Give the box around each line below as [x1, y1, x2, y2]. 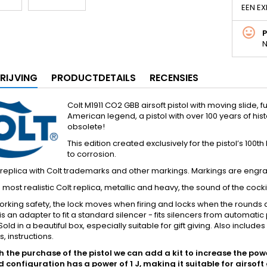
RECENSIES [150, 71, 198, 85]
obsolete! [67, 121, 105, 132]
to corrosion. [67, 148, 116, 160]
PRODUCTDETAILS [51, 71, 136, 85]
